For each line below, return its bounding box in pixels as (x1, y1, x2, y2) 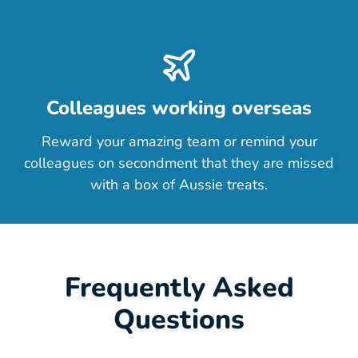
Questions (113, 301, 245, 339)
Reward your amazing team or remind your (41, 132, 317, 152)
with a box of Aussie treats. (90, 175, 268, 195)
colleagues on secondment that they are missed (24, 153, 334, 173)
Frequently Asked (64, 269, 294, 307)
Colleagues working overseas (46, 95, 312, 121)
